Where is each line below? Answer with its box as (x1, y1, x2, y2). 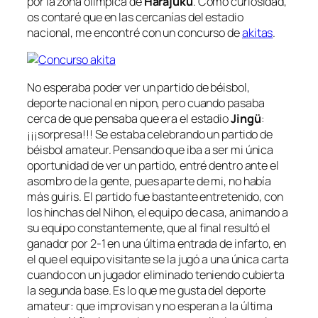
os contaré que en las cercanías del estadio (27, 9, 243, 26)
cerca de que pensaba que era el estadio (27, 110, 231, 126)
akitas (241, 25, 273, 41)
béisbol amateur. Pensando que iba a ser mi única (27, 141, 274, 158)
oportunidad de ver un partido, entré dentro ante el (27, 157, 279, 173)
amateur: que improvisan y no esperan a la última (27, 297, 273, 314)
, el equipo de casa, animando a (132, 204, 288, 220)
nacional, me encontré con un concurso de (27, 25, 242, 41)
